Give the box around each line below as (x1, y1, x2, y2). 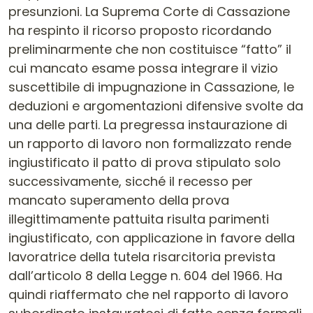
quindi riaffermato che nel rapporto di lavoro (8, 286, 289, 303)
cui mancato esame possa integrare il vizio (8, 59, 278, 77)
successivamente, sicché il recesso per (8, 173, 253, 190)
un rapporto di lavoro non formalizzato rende (8, 135, 291, 152)
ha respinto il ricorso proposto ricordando (8, 22, 272, 39)
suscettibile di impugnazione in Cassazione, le (8, 78, 294, 96)
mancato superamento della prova (8, 191, 229, 209)
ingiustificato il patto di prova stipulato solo (8, 154, 281, 171)
